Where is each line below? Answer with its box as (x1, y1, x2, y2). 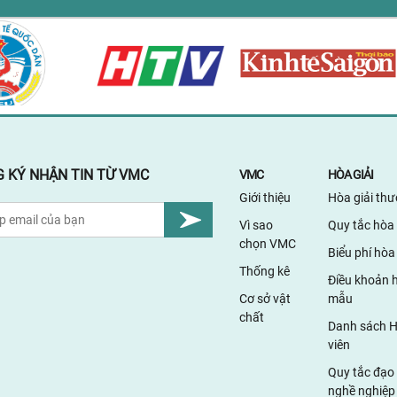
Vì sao (238, 218, 273, 232)
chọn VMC (238, 237, 296, 251)
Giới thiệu (238, 191, 291, 205)
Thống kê (238, 264, 290, 278)
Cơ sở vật (238, 292, 291, 306)
